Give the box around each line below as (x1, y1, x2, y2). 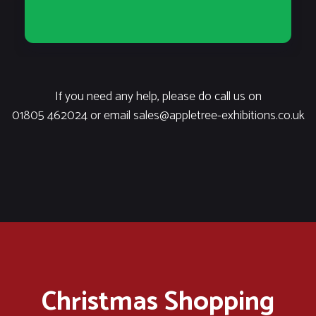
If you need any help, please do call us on (54, 86, 262, 107)
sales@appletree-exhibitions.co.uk (133, 105, 305, 126)
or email (87, 105, 133, 126)
